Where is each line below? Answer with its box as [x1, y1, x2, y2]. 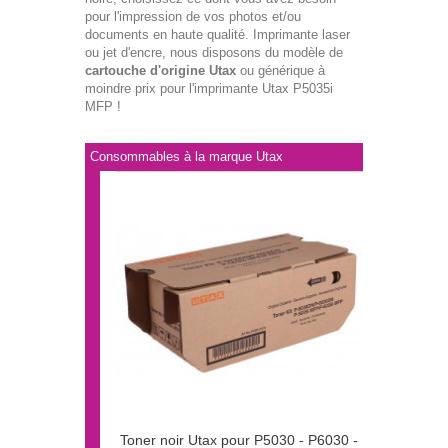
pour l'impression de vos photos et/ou [85, 9, 301, 25]
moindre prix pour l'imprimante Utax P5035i [85, 81, 333, 97]
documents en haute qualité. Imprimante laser [85, 27, 350, 43]
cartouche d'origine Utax [85, 63, 236, 79]
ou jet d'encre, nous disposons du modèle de [85, 45, 343, 61]
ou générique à [236, 63, 325, 79]
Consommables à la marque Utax [90, 149, 283, 165]
